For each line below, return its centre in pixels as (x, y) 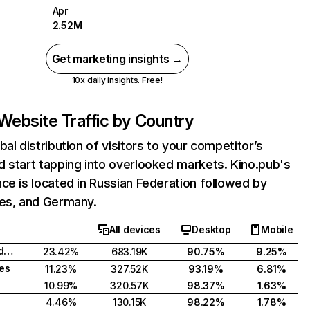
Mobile (277, 229)
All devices (135, 229)
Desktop (211, 229)
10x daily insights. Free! (117, 80)
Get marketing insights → (117, 59)
